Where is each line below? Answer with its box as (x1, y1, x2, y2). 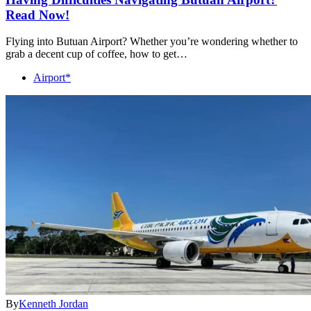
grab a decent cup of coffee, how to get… (6, 48, 187, 60)
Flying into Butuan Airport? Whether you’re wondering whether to (6, 35, 298, 48)
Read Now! (6, 7, 69, 22)
